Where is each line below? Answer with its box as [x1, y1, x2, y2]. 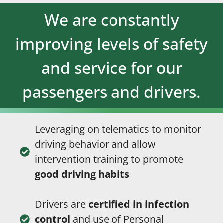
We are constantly [44, 9, 179, 31]
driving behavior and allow [35, 137, 156, 151]
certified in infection [88, 197, 190, 211]
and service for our [41, 57, 182, 79]
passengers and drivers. [22, 81, 201, 103]
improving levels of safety [15, 33, 208, 55]
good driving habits [35, 167, 130, 181]
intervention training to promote [35, 152, 184, 166]
